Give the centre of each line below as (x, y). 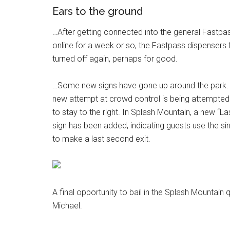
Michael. (67, 205)
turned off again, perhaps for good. (115, 59)
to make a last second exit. (101, 139)
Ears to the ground (98, 11)
